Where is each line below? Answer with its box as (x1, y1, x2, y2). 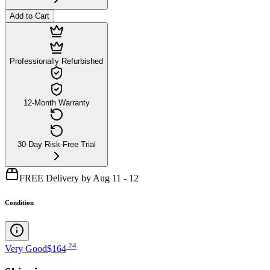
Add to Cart (10, 11, 49, 20)
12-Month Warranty (23, 98, 90, 107)
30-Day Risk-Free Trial (17, 139, 96, 149)
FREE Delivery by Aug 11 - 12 (19, 172, 139, 183)
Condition (5, 198, 34, 206)
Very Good (5, 243, 47, 254)
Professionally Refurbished (10, 56, 103, 66)
